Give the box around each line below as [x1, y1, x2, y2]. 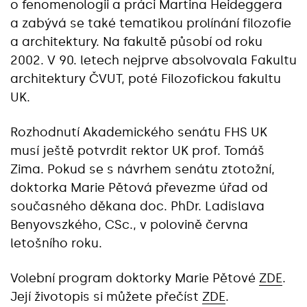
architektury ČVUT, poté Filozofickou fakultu [10, 71, 281, 86]
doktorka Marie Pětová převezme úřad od [10, 180, 268, 195]
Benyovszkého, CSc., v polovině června [10, 217, 248, 232]
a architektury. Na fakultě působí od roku [10, 34, 262, 49]
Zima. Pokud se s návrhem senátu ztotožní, [10, 162, 275, 177]
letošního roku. [10, 236, 102, 251]
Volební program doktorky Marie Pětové [10, 271, 259, 286]
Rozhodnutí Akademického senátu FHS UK [10, 125, 267, 140]
